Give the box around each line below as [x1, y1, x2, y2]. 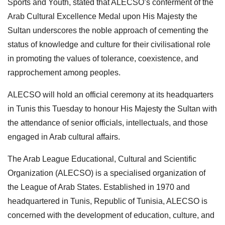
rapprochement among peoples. [8, 68, 121, 77]
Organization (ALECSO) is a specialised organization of [8, 168, 205, 177]
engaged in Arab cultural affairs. [8, 132, 120, 141]
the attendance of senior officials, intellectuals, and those [8, 118, 208, 127]
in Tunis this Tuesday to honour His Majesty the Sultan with [8, 104, 217, 113]
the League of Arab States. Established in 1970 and [8, 182, 190, 191]
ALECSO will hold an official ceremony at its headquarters [8, 90, 213, 99]
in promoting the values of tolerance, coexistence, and [8, 54, 198, 63]
